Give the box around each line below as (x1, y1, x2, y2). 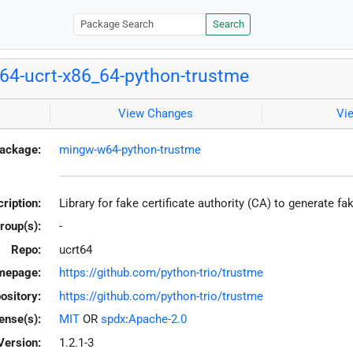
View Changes (118, 106, 194, 121)
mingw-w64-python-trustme (58, 142, 201, 157)
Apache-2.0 (128, 312, 187, 327)
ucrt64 (58, 242, 92, 257)
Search (212, 18, 244, 31)
